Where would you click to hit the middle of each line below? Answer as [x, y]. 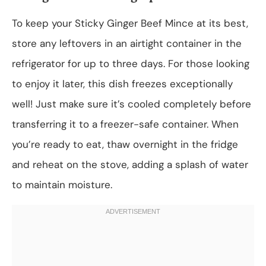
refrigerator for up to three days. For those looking [131, 63]
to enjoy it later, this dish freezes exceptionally [122, 83]
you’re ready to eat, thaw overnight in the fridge [125, 144]
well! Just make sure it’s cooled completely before [132, 104]
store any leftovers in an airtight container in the [127, 43]
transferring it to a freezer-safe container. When [125, 124]
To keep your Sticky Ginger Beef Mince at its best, [130, 23]
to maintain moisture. [62, 184]
